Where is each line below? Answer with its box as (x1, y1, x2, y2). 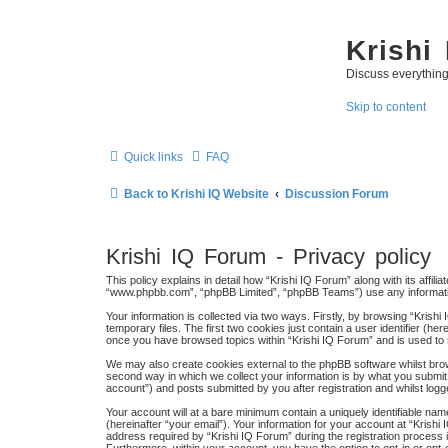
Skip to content (346, 100, 426, 115)
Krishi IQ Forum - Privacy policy (106, 243, 431, 269)
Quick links (124, 150, 183, 165)
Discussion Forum (285, 187, 390, 202)
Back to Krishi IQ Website (124, 187, 269, 202)
